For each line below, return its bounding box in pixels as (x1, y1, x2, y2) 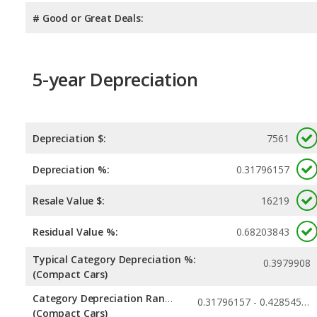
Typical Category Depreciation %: (33, 253, 196, 267)
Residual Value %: (33, 225, 118, 239)
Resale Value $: (33, 194, 105, 208)
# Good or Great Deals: (33, 11, 144, 25)
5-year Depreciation (33, 66, 198, 92)
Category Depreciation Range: (164, 292, 173, 306)
